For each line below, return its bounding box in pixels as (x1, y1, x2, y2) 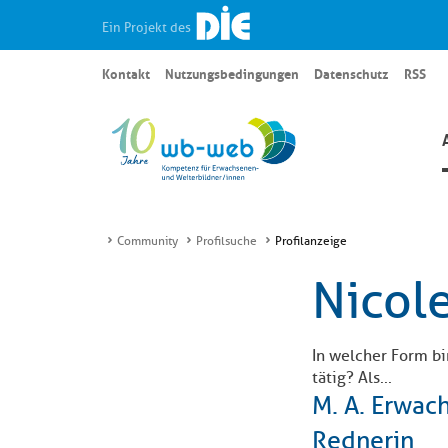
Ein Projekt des (102, 18, 194, 36)
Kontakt (102, 62, 150, 84)
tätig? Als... (312, 368, 392, 388)
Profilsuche (196, 233, 257, 249)
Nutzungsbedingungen (165, 62, 300, 84)
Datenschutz (314, 62, 389, 84)
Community (117, 233, 178, 249)
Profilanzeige (275, 233, 347, 249)
